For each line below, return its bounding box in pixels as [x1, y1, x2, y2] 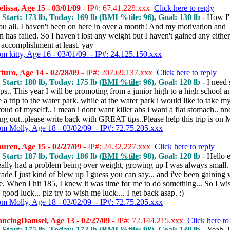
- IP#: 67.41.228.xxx [81, 4, 154, 12]
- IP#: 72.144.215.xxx [110, 216, 187, 225]
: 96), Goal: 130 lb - [139, 13, 207, 22]
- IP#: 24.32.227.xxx [81, 142, 155, 151]
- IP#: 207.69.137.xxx [79, 68, 157, 77]
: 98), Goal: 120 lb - [139, 151, 207, 160]
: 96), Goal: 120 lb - [139, 78, 207, 86]
